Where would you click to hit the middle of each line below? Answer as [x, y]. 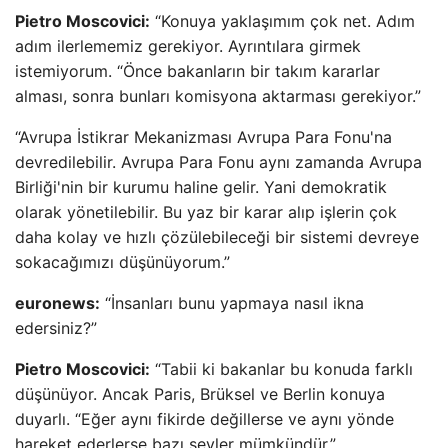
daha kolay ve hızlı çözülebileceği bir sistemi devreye [217, 237]
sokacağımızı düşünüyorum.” [122, 262]
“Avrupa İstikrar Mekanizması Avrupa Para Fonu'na [203, 137]
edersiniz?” [56, 328]
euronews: [57, 303]
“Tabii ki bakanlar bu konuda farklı [281, 369]
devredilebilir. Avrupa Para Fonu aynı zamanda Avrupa [218, 162]
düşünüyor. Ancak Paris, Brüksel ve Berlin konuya [200, 394]
